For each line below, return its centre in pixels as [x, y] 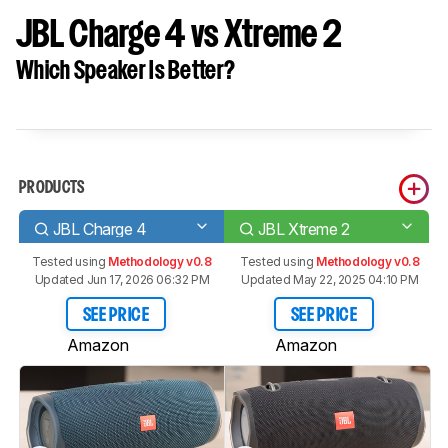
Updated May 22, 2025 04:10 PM [330, 279]
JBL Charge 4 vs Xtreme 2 [179, 36]
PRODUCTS [52, 188]
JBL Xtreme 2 [303, 228]
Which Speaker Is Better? [126, 72]
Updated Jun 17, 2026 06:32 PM [122, 279]
